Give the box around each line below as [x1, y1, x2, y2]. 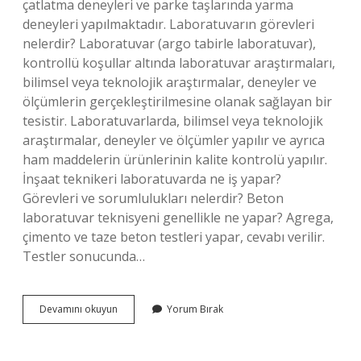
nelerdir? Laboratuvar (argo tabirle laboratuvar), [23, 35, 316, 52]
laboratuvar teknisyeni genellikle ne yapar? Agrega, [23, 209, 334, 226]
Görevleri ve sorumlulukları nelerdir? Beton [23, 189, 284, 207]
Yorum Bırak [167, 302, 223, 316]
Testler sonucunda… [23, 247, 145, 265]
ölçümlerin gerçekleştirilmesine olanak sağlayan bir [23, 93, 332, 110]
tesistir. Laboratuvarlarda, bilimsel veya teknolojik [23, 112, 323, 130]
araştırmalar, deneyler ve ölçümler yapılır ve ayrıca [23, 131, 325, 149]
